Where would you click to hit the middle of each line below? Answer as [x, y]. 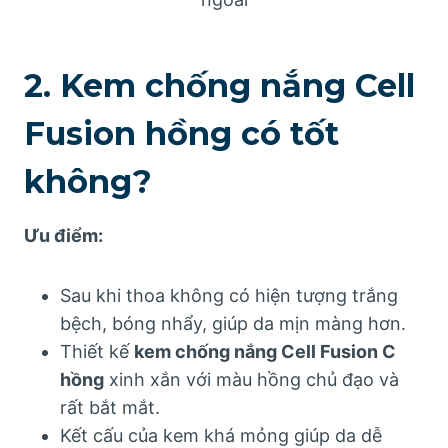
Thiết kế [97, 351]
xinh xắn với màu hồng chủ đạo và [251, 379]
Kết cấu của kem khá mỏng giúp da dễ [221, 435]
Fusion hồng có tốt [181, 133]
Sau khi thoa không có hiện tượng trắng [229, 295]
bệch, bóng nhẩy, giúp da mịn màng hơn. [233, 323]
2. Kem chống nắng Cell [219, 85]
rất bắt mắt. [110, 407]
